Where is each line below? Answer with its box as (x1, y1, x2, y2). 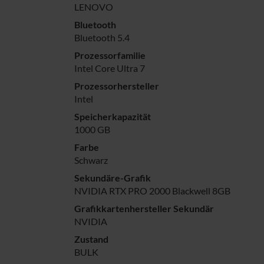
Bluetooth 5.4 (74, 31, 130, 43)
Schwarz (74, 154, 108, 166)
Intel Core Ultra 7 (74, 62, 145, 74)
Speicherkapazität (74, 110, 151, 122)
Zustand (74, 233, 108, 245)
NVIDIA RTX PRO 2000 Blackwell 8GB (74, 184, 230, 196)
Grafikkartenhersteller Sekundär (74, 202, 214, 214)
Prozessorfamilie (74, 49, 146, 61)
